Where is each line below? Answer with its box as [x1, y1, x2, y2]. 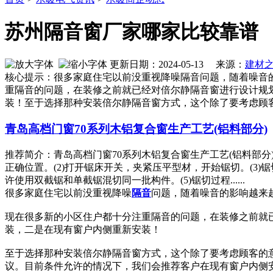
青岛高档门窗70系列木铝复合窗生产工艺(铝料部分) [5, 122, 268, 136]
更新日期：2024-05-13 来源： [107, 59, 245, 70]
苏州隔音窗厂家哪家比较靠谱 [5, 20, 258, 43]
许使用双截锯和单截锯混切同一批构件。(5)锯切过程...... [5, 174, 245, 185]
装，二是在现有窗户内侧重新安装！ [5, 224, 161, 235]
